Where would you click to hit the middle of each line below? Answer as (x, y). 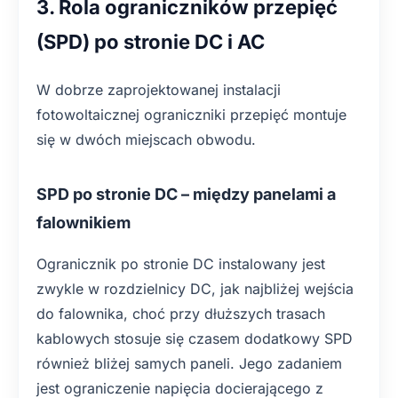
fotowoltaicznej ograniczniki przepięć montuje (191, 115)
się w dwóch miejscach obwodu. (146, 139)
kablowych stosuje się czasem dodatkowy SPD (195, 338)
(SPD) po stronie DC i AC (151, 42)
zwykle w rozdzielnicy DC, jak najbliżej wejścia (195, 289)
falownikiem (84, 223)
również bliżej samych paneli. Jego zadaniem (189, 363)
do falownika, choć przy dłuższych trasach (181, 314)
